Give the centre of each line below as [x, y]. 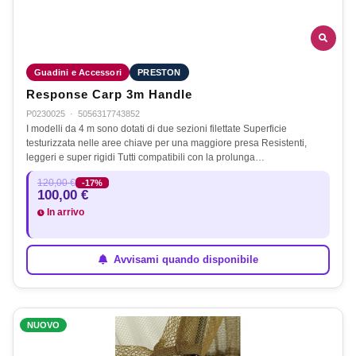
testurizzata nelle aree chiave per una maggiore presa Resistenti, [166, 143]
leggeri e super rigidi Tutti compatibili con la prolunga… [145, 157]
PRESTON [159, 72]
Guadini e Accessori [78, 72]
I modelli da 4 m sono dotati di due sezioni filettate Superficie [157, 128]
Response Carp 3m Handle [109, 94]
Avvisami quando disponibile [184, 260]
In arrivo [64, 212]
